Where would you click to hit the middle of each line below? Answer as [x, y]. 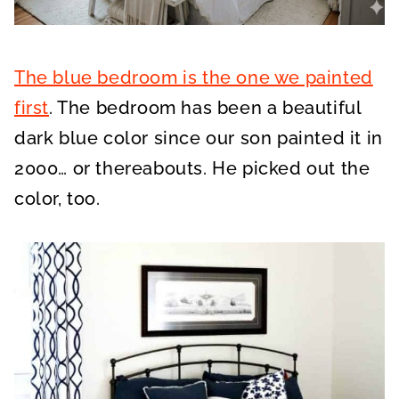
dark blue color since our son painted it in [199, 138]
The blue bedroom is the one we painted [194, 77]
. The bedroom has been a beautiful [205, 108]
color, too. [57, 199]
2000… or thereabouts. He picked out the [192, 168]
